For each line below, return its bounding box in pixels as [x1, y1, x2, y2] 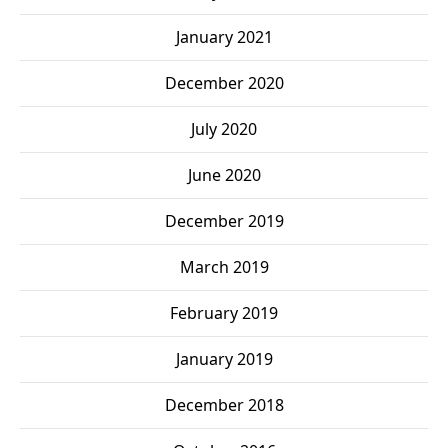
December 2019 [164, 210, 284, 233]
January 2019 [175, 348, 273, 371]
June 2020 [187, 164, 261, 187]
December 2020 [164, 72, 284, 95]
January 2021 [175, 26, 273, 49]
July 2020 [191, 118, 257, 141]
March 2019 [179, 256, 269, 279]
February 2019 [170, 302, 278, 325]
